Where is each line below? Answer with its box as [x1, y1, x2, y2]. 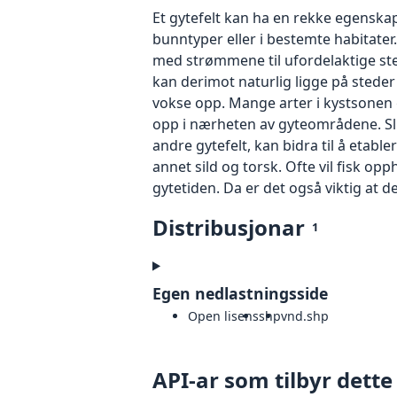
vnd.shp [281, 307, 329, 324]
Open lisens [188, 307, 259, 324]
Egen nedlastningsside [152, 282, 328, 304]
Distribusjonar [152, 212, 305, 242]
